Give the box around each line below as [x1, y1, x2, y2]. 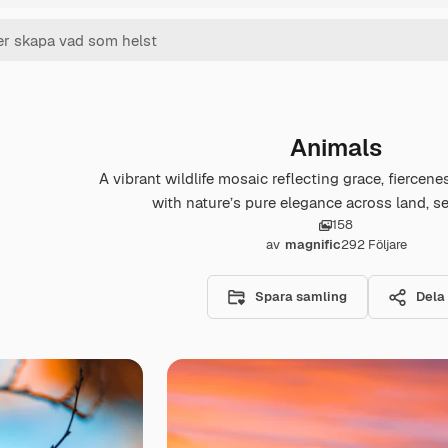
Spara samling [254, 288, 347, 305]
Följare [367, 236, 407, 253]
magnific [284, 236, 341, 253]
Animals [290, 132, 382, 163]
